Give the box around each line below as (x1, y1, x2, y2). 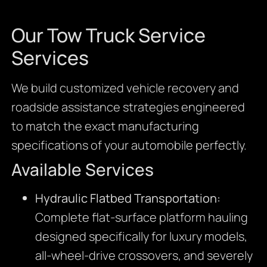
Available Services (11, 157, 154, 181)
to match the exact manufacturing (11, 117, 199, 134)
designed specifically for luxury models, (35, 228, 247, 244)
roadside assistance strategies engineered (11, 98, 245, 115)
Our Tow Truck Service (11, 21, 206, 48)
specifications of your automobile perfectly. (11, 136, 247, 153)
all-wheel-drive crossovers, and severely (35, 247, 253, 263)
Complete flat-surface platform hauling (35, 209, 248, 225)
